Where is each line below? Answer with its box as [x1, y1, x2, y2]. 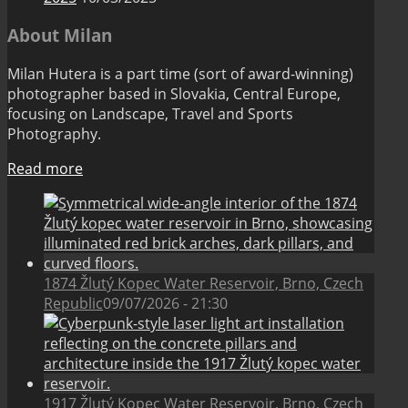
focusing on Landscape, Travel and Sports [7, 104, 293, 125]
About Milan [7, 24, 112, 47]
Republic [44, 293, 103, 314]
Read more [7, 158, 83, 179]
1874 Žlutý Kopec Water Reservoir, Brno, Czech [44, 273, 363, 294]
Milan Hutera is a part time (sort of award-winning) [7, 64, 353, 85]
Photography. [7, 124, 101, 145]
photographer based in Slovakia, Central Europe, [7, 84, 341, 105]
